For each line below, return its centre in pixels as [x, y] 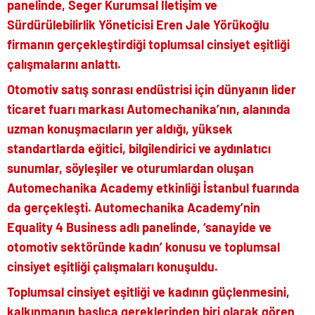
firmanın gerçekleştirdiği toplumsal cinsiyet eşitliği [148, 45]
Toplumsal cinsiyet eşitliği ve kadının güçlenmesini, [148, 292]
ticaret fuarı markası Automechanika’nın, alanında [149, 109]
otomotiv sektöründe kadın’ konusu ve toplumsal [143, 247]
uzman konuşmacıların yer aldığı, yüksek [120, 129]
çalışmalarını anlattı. [65, 64]
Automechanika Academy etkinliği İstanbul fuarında [153, 188]
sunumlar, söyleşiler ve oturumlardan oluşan [130, 168]
